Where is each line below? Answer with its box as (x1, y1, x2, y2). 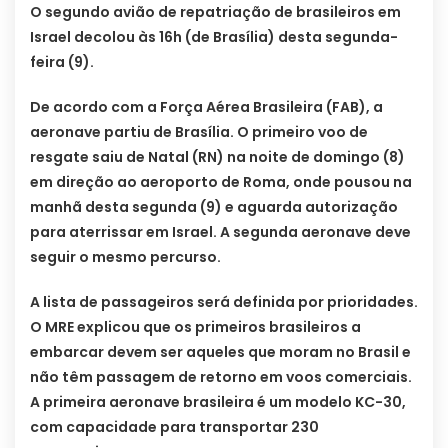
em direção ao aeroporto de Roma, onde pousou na (30, 172, 412, 193)
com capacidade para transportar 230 (30, 417, 319, 438)
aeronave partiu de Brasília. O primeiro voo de (30, 122, 368, 143)
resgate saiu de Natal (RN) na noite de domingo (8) (30, 147, 405, 168)
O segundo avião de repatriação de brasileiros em (30, 2, 401, 23)
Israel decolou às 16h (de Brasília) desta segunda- (30, 27, 398, 48)
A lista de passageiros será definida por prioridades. (30, 292, 418, 313)
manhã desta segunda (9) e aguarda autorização (30, 197, 398, 218)
